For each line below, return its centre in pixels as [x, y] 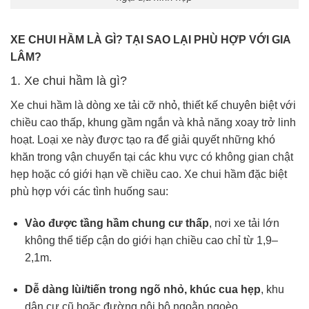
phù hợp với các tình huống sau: [89, 192]
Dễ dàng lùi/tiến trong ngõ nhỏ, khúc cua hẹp [142, 290]
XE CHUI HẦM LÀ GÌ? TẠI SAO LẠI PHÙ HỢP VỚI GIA [150, 40]
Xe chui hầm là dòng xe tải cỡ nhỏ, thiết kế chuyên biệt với [153, 106]
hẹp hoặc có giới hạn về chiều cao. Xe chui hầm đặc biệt [149, 175]
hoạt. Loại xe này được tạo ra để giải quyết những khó [143, 140]
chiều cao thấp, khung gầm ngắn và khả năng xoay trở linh [153, 123]
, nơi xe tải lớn [244, 223]
